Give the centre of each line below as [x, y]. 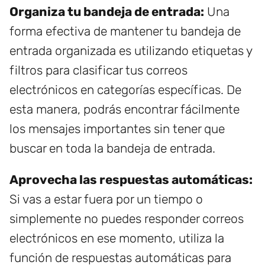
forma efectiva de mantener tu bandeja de [125, 31]
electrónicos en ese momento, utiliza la [117, 238]
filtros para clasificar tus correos [98, 70]
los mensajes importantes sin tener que [117, 129]
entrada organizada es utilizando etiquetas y [131, 51]
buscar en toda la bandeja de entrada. [112, 148]
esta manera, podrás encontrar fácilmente [125, 109]
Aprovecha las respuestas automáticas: [131, 180]
